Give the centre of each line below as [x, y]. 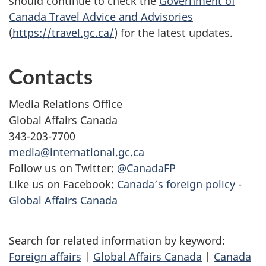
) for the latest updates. [173, 33]
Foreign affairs [45, 257]
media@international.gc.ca [77, 152]
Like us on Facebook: [63, 184]
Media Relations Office [66, 104]
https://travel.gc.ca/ [63, 33]
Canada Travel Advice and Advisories [101, 17]
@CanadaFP [146, 168]
